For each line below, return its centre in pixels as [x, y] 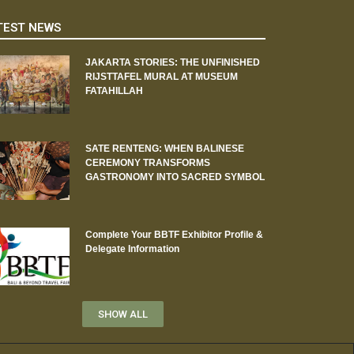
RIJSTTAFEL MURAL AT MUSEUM [161, 77]
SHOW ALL [123, 314]
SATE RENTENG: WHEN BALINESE [164, 148]
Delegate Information [132, 249]
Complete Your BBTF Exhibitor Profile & [174, 234]
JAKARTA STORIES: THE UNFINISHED [172, 63]
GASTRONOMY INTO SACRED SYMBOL [175, 177]
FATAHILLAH [114, 91]
